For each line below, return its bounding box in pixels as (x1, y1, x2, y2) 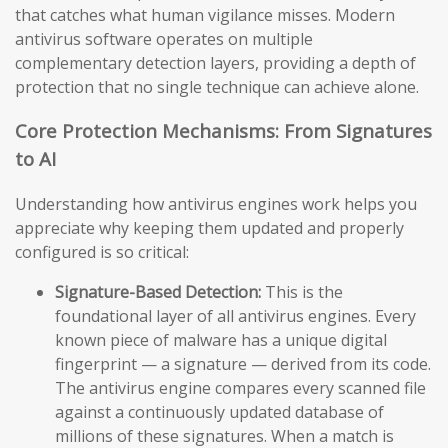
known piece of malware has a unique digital (55, 329, 387, 352)
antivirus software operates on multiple (15, 27, 313, 50)
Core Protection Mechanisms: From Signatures (15, 118, 432, 144)
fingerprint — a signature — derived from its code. (55, 353, 431, 376)
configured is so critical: (15, 241, 189, 264)
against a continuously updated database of (55, 401, 384, 424)
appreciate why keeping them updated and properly (15, 217, 404, 240)
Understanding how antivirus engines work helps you (15, 193, 417, 216)
